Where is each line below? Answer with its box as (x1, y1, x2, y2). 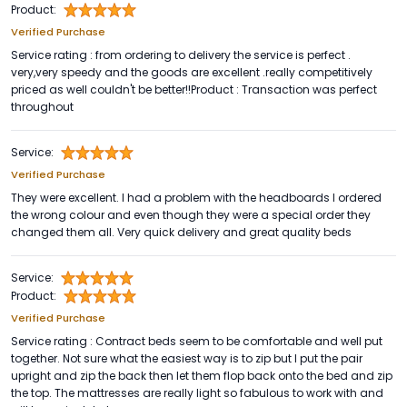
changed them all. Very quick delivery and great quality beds (11, 224, 352, 241)
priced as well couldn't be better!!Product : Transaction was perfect (11, 82, 377, 98)
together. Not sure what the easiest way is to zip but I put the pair (11, 351, 362, 367)
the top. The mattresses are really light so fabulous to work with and (11, 385, 383, 402)
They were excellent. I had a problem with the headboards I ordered (11, 190, 382, 206)
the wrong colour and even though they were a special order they (11, 207, 371, 223)
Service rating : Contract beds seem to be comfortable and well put (11, 333, 382, 350)
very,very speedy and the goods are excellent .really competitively (11, 65, 372, 81)
